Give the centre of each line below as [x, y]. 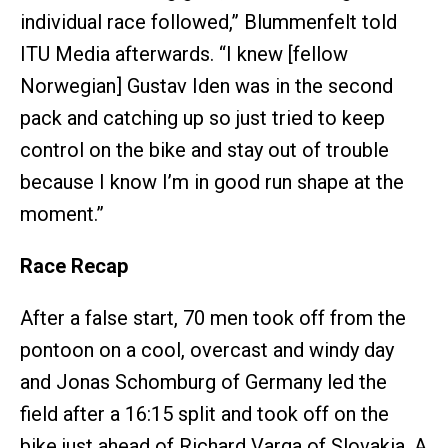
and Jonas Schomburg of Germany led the [203, 381]
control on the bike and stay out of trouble [204, 149]
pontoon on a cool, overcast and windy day [207, 349]
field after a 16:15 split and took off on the [204, 413]
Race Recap [74, 265]
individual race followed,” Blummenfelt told [208, 21]
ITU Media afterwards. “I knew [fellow [184, 53]
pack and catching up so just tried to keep [202, 117]
